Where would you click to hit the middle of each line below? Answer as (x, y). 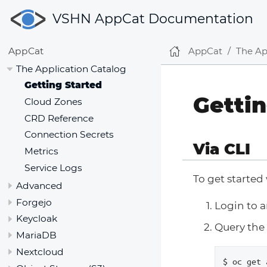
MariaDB (36, 235)
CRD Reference (59, 118)
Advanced (39, 185)
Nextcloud (40, 252)
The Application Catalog (71, 69)
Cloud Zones (53, 101)
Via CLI (222, 149)
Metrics (41, 151)
